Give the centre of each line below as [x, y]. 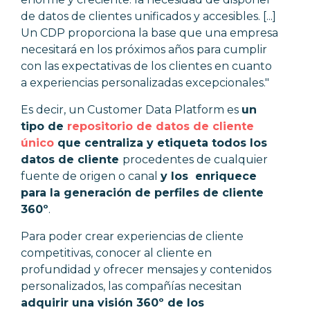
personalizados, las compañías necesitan [131, 286]
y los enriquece [209, 176]
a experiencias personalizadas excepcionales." [145, 83]
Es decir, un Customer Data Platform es [131, 110]
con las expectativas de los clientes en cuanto [146, 66]
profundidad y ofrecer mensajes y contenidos [146, 270]
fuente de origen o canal [91, 176]
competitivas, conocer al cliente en [116, 253]
